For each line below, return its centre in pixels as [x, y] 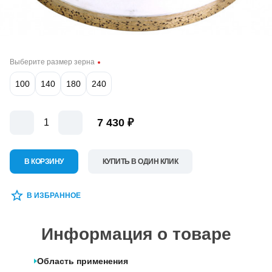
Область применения [83, 261]
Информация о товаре [136, 234]
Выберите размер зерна [52, 62]
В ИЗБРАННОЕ [54, 196]
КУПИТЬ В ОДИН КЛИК [140, 162]
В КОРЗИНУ [44, 162]
